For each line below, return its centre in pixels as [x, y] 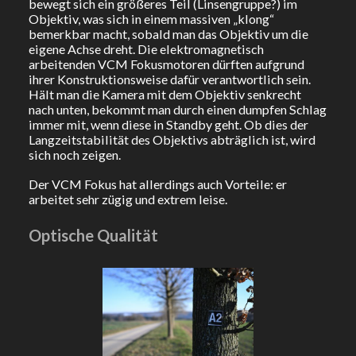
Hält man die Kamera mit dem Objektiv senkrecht [164, 95]
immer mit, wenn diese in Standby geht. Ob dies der [168, 125]
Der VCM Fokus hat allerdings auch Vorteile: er [157, 184]
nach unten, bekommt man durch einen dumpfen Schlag [177, 110]
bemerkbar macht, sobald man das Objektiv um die [168, 34]
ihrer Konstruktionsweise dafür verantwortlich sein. [169, 79]
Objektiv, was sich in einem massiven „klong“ [151, 19]
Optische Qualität [93, 236]
